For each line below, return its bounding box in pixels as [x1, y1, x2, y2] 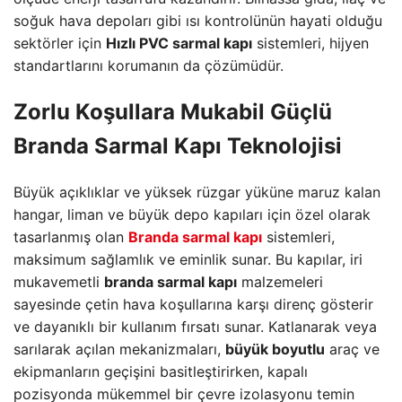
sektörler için [13, 33, 106, 52]
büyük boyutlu [225, 339, 325, 358]
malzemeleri [237, 272, 323, 291]
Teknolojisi [222, 132, 342, 159]
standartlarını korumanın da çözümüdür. [13, 56, 284, 74]
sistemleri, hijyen [252, 33, 369, 52]
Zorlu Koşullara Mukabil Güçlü [13, 98, 332, 125]
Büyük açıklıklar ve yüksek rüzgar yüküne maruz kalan [13, 182, 380, 201]
